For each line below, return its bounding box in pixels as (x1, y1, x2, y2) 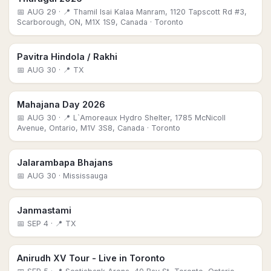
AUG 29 (27, 7, 56, 16)
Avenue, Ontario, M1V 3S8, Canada (17, 123, 145, 132)
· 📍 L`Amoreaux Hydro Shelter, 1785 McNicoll (56, 113, 226, 122)
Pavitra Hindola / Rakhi (17, 51, 117, 62)
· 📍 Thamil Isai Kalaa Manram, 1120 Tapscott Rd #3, (56, 7, 247, 16)
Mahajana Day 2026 (17, 99, 105, 109)
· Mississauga (56, 171, 108, 180)
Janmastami (17, 205, 71, 215)
